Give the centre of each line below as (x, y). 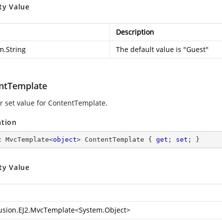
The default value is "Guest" (162, 49)
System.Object (103, 210)
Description (135, 32)
